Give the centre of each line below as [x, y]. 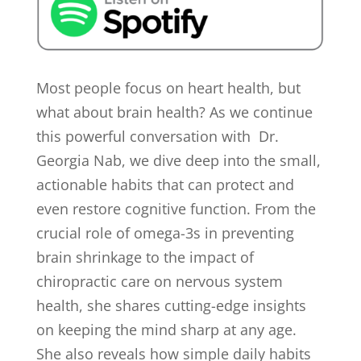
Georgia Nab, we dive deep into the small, [178, 161]
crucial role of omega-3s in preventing [165, 233]
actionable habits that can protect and [165, 185]
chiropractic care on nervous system [159, 282]
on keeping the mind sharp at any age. [166, 330]
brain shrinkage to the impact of [145, 257]
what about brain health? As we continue [174, 112]
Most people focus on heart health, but [168, 88]
